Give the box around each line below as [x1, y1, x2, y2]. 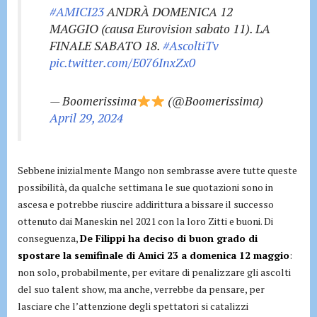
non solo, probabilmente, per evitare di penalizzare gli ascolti [18, 265, 291, 279]
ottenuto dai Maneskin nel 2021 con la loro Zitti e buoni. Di [18, 214, 273, 229]
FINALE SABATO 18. [50, 38, 163, 54]
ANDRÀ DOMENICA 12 [104, 4, 233, 21]
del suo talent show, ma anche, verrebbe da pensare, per [18, 282, 265, 296]
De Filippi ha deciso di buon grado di [80, 231, 258, 246]
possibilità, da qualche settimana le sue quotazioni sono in [18, 180, 273, 195]
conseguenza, [18, 231, 80, 246]
